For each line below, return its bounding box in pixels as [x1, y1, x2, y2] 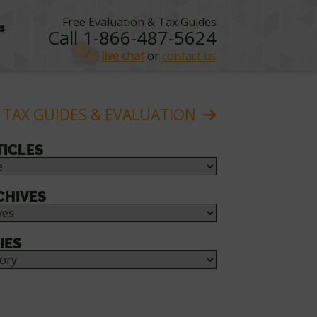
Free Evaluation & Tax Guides [62, 14, 217, 30]
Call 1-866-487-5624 [47, 25, 217, 50]
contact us [162, 48, 217, 64]
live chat [101, 48, 144, 64]
